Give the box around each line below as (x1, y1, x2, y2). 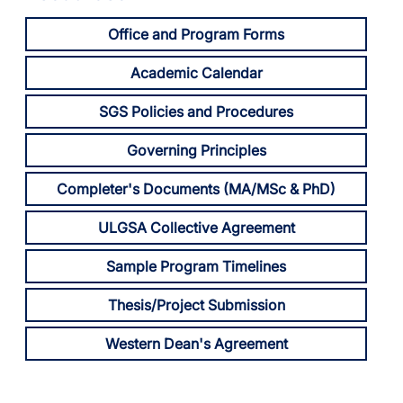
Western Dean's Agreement (104, 335, 288, 353)
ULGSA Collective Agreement (97, 219, 295, 237)
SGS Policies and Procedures (99, 103, 293, 121)
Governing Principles (126, 141, 266, 159)
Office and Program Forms (108, 25, 284, 43)
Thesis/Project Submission (107, 296, 285, 314)
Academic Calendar (130, 64, 263, 82)
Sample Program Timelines (106, 257, 286, 275)
